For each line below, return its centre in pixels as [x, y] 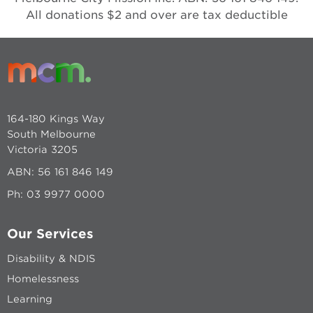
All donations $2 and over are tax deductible [156, 15]
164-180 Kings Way [56, 118]
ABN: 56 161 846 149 [60, 172]
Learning [30, 299]
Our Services [50, 233]
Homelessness [43, 278]
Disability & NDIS [51, 258]
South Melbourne [51, 134]
